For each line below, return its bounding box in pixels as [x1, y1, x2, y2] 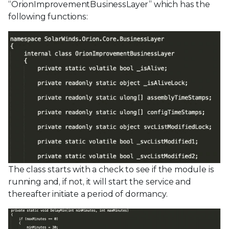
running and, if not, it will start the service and [8, 176, 191, 187]
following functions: [8, 11, 88, 21]
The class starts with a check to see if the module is [8, 164, 214, 174]
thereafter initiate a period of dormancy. [8, 189, 168, 199]
